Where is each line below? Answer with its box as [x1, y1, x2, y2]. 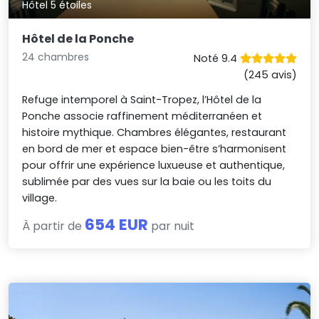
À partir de [22, 218, 85, 235]
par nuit [148, 218, 195, 235]
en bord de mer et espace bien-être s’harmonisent [22, 142, 287, 157]
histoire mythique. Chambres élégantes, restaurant [22, 125, 287, 140]
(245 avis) [243, 68, 297, 83]
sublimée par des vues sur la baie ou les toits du [22, 174, 272, 189]
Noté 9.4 [193, 51, 240, 66]
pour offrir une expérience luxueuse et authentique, [22, 158, 286, 173]
